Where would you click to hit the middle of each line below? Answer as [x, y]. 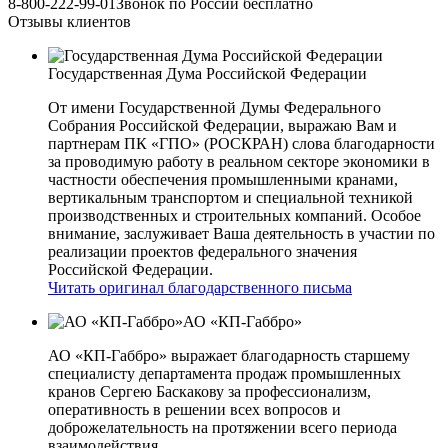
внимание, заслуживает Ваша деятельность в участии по [241, 234]
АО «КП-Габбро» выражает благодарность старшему [229, 356]
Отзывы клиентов [69, 22]
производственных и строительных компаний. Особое [234, 216]
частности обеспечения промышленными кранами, [223, 180]
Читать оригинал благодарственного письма [200, 288]
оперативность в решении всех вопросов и [194, 410]
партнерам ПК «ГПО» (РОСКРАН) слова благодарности [241, 144]
